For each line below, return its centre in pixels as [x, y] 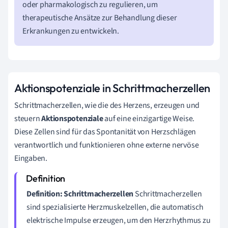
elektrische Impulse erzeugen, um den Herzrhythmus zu [119, 221]
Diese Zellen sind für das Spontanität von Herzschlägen [105, 132]
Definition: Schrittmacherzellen [80, 194]
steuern [28, 119]
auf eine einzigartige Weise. [149, 119]
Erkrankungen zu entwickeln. [71, 31]
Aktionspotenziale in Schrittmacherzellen [112, 88]
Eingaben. [31, 159]
